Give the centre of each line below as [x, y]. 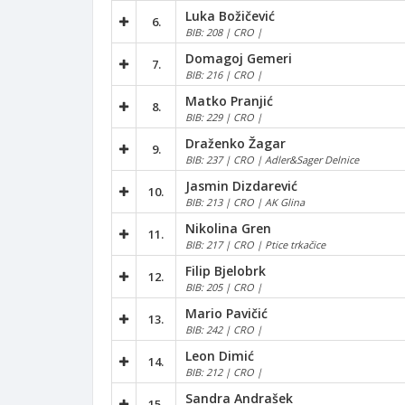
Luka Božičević [230, 15]
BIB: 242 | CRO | [224, 329]
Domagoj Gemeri [239, 58]
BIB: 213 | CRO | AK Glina [245, 202]
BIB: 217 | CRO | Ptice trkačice [255, 244]
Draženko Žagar [235, 143]
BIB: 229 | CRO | [224, 117]
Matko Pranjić [229, 100]
